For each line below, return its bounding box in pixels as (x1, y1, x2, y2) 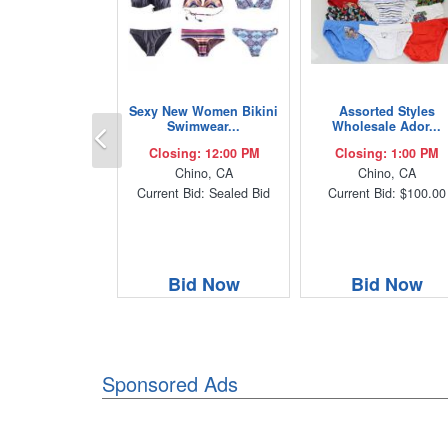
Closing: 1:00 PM (335, 143, 439, 162)
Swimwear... (167, 116, 241, 135)
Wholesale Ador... (332, 116, 442, 135)
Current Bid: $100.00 (327, 183, 446, 202)
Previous (116, 110, 193, 140)
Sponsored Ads (102, 368, 238, 398)
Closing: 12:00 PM (148, 143, 259, 162)
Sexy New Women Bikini (129, 101, 279, 120)
